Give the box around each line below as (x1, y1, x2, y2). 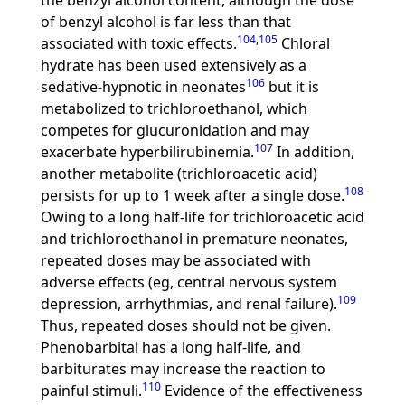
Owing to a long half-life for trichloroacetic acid (40, 207, 364, 227)
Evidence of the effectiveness (160, 381, 363, 400)
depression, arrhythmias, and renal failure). (40, 294, 337, 314)
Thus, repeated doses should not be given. (40, 316, 331, 335)
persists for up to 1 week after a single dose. (40, 185, 344, 205)
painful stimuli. (40, 381, 142, 400)
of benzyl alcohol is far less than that (40, 12, 291, 32)
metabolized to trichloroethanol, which (40, 99, 307, 118)
